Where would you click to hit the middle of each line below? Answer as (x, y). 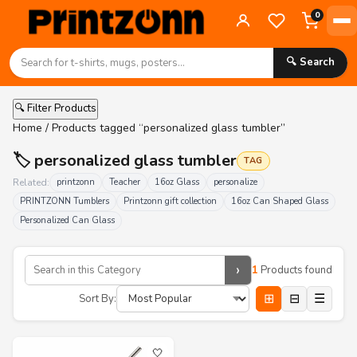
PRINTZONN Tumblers (65, 201)
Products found (295, 270)
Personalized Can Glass (67, 220)
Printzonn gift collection (170, 201)
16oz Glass (177, 182)
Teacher (125, 182)
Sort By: (98, 298)
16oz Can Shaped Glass (280, 201)
